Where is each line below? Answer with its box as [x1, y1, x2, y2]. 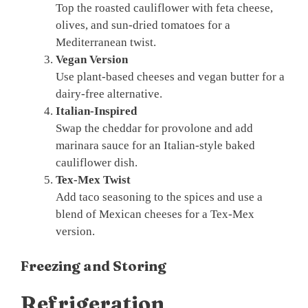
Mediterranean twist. [56, 36, 156, 49]
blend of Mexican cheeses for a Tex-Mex [56, 208, 254, 221]
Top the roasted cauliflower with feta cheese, [56, 1, 273, 15]
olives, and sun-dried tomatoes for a [56, 19, 230, 32]
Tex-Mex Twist [56, 173, 131, 187]
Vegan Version [56, 53, 128, 67]
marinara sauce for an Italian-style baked [56, 139, 255, 153]
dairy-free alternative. [56, 87, 162, 101]
